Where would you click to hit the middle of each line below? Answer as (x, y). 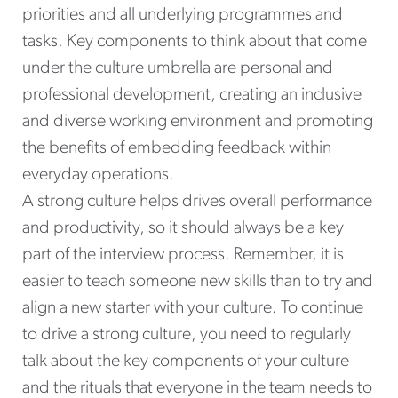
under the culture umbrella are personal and (178, 69)
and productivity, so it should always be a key (183, 229)
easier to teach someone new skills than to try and (198, 282)
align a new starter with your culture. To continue (193, 309)
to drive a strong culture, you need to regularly (187, 335)
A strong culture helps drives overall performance (197, 202)
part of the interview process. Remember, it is (183, 255)
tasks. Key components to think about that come (195, 42)
